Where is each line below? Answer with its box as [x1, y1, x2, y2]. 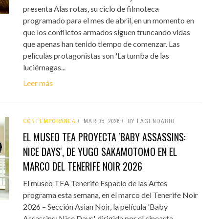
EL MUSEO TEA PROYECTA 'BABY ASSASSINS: [22, 129, 186, 144]
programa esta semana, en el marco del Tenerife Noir [22, 190, 198, 199]
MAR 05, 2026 [83, 117, 120, 125]
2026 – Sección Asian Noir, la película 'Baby [22, 201, 168, 211]
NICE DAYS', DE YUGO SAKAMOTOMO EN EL [22, 144, 177, 159]
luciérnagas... [22, 62, 66, 72]
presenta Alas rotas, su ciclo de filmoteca [22, 3, 159, 13]
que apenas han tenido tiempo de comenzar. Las [22, 39, 180, 48]
